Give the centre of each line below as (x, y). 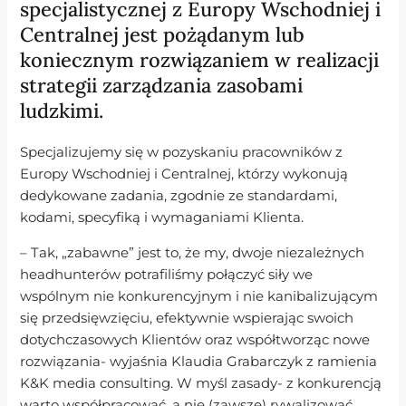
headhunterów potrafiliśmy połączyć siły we (167, 274)
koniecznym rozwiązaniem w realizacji (200, 60)
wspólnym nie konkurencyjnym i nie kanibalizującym (199, 296)
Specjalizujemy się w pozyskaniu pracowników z (182, 153)
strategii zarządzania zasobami (162, 86)
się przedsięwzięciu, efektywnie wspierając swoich (187, 318)
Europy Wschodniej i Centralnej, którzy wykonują (184, 174)
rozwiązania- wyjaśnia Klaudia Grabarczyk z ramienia (199, 361)
